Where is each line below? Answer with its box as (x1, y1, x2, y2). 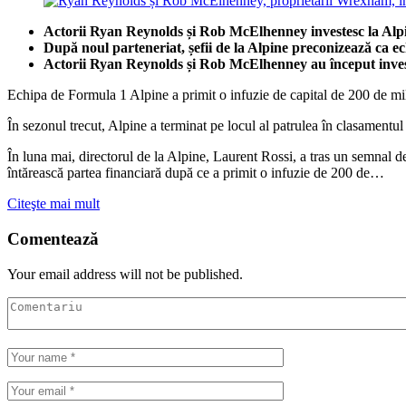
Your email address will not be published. (7, 266, 243, 282)
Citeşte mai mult (7, 196, 100, 212)
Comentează (7, 228, 99, 248)
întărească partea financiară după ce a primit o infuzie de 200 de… (7, 165, 384, 181)
